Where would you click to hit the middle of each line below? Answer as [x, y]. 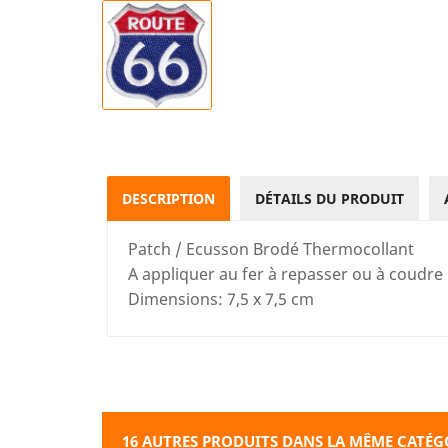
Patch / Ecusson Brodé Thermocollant [271, 249]
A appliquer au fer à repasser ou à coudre [285, 274]
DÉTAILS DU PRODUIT [329, 198]
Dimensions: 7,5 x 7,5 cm [221, 299]
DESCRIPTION [168, 198]
